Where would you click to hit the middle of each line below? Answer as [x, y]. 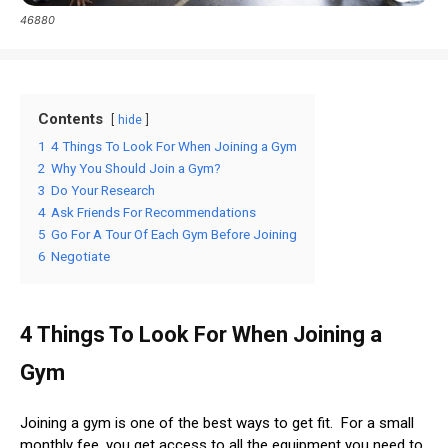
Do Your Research [103, 190]
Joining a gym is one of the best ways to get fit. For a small [217, 423]
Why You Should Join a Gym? [136, 168]
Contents [70, 119]
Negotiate [80, 256]
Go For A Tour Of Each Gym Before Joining [174, 234]
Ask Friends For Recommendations [153, 212]
